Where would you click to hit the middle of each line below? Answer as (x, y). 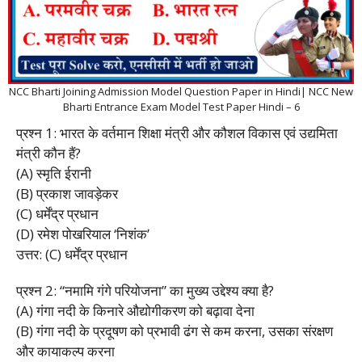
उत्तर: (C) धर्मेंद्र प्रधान (72, 254)
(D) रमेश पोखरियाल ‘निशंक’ (83, 234)
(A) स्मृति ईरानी (54, 173)
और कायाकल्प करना (65, 351)
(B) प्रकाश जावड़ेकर (67, 193)
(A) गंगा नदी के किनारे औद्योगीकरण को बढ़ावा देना (135, 310)
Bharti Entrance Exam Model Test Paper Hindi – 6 (181, 106)
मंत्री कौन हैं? (48, 153)
